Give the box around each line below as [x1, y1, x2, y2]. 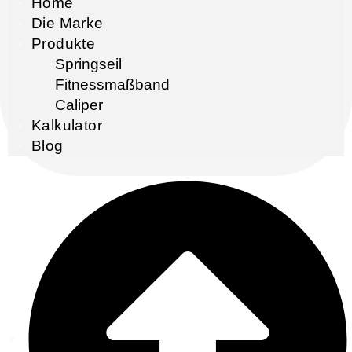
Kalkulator [31, 116, 102, 134]
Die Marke [31, 14, 104, 31]
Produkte [31, 35, 96, 52]
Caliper [55, 96, 103, 113]
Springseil [55, 55, 122, 72]
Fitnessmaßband [55, 75, 170, 93]
